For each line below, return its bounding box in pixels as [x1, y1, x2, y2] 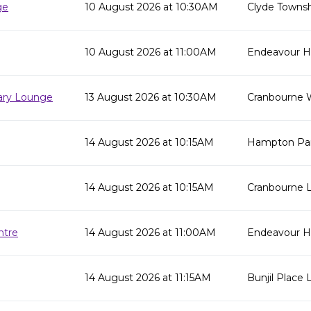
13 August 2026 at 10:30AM [85, 91, 217, 103]
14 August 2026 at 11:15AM [85, 271, 211, 284]
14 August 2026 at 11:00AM [85, 226, 216, 239]
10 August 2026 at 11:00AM [85, 46, 217, 58]
